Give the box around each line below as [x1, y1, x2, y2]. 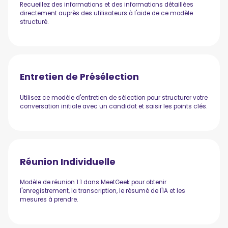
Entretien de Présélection [20, 70, 139, 83]
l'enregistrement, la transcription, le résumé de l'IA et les [20, 187, 186, 195]
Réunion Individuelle [20, 155, 116, 168]
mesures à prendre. [20, 195, 78, 204]
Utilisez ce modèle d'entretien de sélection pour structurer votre [20, 94, 208, 102]
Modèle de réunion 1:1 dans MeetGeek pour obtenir [20, 178, 167, 187]
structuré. [20, 17, 49, 26]
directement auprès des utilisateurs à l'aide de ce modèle [20, 9, 193, 17]
